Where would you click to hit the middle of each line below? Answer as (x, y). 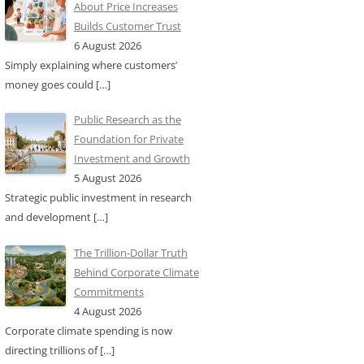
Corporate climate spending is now (89, 330)
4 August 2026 (107, 311)
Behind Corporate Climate (136, 272)
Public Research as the (127, 119)
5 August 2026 (107, 178)
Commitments (108, 291)
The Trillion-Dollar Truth (130, 252)
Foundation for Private (128, 139)
